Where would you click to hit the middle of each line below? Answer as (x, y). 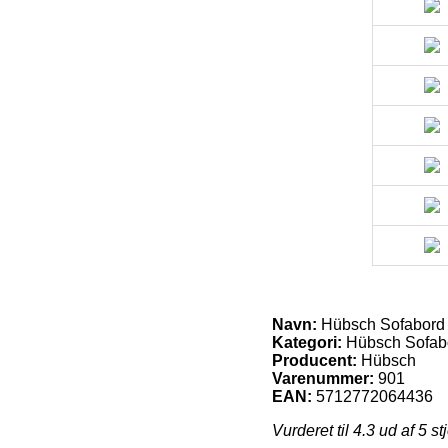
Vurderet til (312, 430)
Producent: (314, 360)
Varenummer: (323, 378)
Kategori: (307, 342)
